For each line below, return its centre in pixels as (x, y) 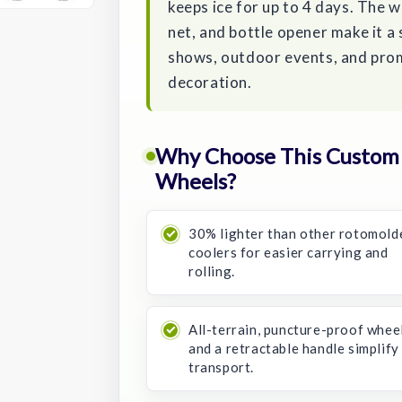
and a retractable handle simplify (294, 348)
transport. (221, 367)
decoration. (210, 82)
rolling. (212, 271)
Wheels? (196, 180)
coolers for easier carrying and (288, 252)
